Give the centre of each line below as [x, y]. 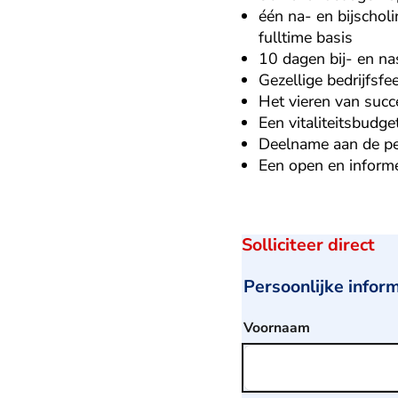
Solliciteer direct [308, 244]
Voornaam [277, 327]
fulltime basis [306, 37]
